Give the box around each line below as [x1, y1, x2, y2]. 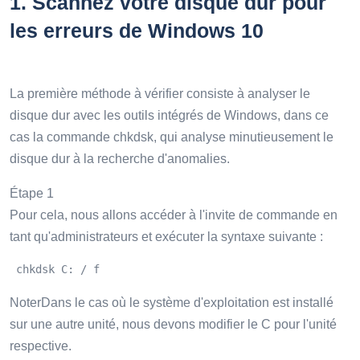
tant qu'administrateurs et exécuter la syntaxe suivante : [10, 230, 323, 244]
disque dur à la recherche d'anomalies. [10, 152, 230, 166]
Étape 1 [10, 186, 54, 201]
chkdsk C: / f [10, 263, 106, 276]
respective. [10, 339, 72, 354]
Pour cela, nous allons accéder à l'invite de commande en [10, 208, 337, 223]
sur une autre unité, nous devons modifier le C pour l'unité [10, 317, 337, 332]
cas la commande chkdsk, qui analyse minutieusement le [10, 130, 333, 145]
